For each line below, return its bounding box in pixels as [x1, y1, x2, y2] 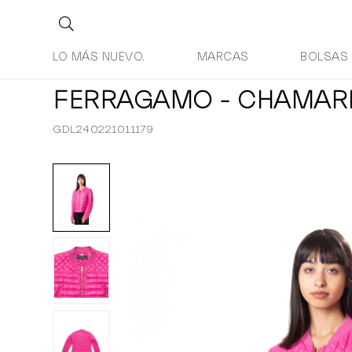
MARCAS [196, 50, 249, 64]
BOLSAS [300, 50, 349, 64]
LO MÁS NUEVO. [53, 50, 145, 64]
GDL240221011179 [53, 123, 154, 136]
